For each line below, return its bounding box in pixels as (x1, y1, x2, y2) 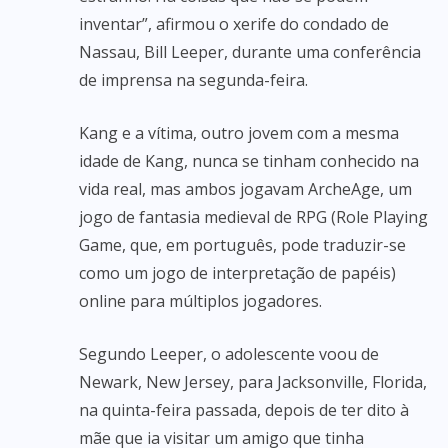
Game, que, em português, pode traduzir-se (79, 234, 406, 256)
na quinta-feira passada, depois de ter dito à (79, 399, 409, 421)
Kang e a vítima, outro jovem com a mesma (79, 122, 399, 144)
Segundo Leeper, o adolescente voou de (79, 343, 379, 365)
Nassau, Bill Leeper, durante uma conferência (79, 41, 421, 63)
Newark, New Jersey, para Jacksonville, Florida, (79, 371, 427, 393)
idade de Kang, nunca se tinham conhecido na (79, 150, 419, 172)
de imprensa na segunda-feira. (79, 69, 308, 91)
